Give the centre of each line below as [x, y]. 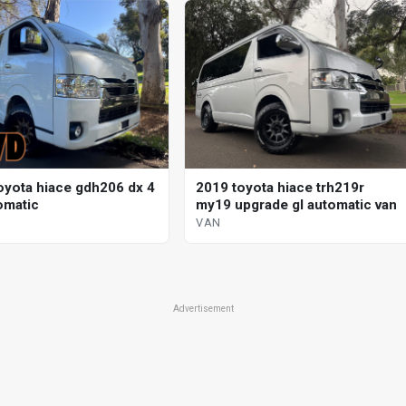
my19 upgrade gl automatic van [297, 204]
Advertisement [203, 308]
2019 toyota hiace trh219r [280, 187]
